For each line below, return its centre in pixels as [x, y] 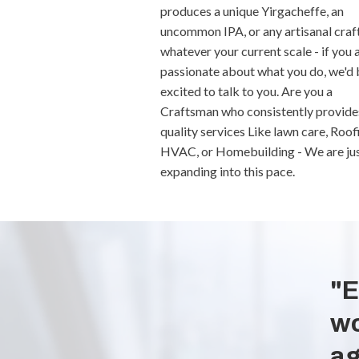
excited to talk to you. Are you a [246, 91]
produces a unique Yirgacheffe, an [252, 11]
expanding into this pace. [227, 171]
